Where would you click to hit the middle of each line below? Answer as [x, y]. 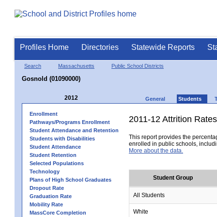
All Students [149, 195]
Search [33, 66]
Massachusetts [76, 66]
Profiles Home [44, 47]
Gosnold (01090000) [51, 78]
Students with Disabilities [62, 139]
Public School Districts [138, 66]
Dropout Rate [47, 188]
